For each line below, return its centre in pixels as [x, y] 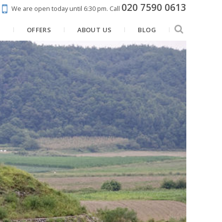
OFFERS [39, 30]
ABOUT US [95, 30]
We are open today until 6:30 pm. [60, 8]
